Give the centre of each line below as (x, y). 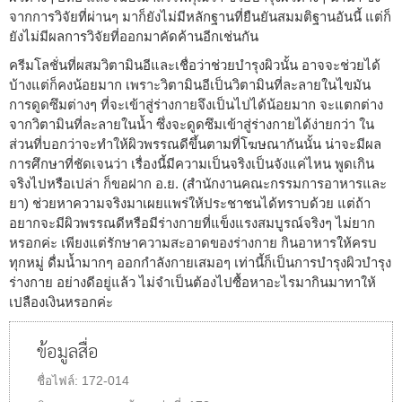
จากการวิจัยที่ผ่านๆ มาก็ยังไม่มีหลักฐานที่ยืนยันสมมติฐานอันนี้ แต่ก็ (200, 16)
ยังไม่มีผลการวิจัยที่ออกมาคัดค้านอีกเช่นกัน (134, 36)
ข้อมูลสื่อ (68, 353)
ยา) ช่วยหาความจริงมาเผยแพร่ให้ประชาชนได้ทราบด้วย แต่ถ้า (190, 203)
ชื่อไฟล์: (59, 380)
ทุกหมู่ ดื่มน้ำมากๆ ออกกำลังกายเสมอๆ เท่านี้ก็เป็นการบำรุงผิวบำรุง (200, 262)
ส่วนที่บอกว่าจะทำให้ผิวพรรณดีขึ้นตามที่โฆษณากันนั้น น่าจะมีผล (195, 144)
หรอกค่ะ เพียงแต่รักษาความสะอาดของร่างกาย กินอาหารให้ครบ (193, 242)
